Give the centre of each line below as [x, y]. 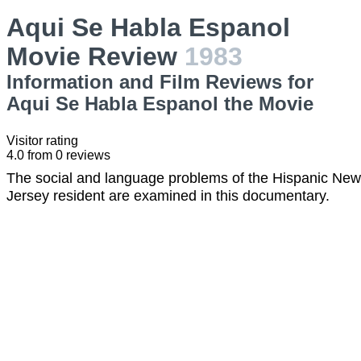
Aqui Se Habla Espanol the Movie [160, 104]
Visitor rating [42, 141]
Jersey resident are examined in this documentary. [168, 196]
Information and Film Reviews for [160, 82]
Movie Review [95, 56]
